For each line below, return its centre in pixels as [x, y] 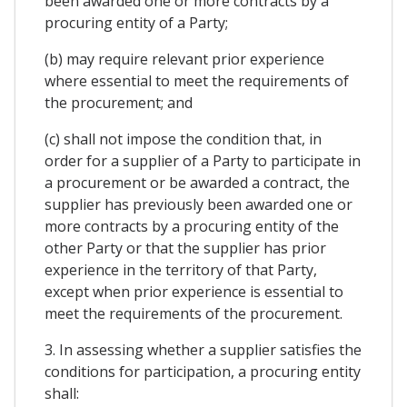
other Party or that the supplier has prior [185, 248]
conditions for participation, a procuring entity [203, 372]
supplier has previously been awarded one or [199, 205]
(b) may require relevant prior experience [184, 60]
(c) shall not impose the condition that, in [183, 139]
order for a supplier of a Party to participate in [203, 161]
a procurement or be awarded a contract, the [197, 183]
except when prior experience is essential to [194, 292]
